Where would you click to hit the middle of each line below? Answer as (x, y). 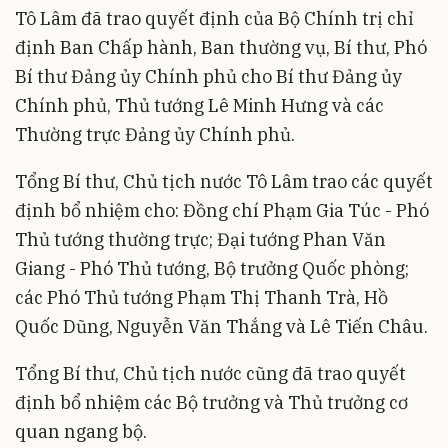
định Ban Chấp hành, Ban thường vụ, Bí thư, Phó (221, 48)
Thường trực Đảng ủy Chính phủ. (155, 135)
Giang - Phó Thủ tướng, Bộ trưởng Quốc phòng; (212, 269)
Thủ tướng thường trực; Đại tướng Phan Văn (200, 240)
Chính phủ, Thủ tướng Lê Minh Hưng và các (199, 106)
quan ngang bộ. (81, 432)
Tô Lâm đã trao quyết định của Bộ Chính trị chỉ (214, 19)
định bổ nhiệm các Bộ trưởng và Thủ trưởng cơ (211, 403)
